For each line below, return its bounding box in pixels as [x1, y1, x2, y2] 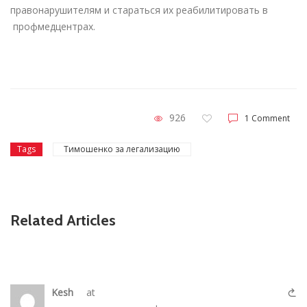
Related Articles [10, 211, 116, 230]
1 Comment [245, 112, 290, 125]
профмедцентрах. [10, 19, 95, 33]
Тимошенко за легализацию [64, 143, 180, 156]
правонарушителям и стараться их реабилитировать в [10, 3, 268, 16]
